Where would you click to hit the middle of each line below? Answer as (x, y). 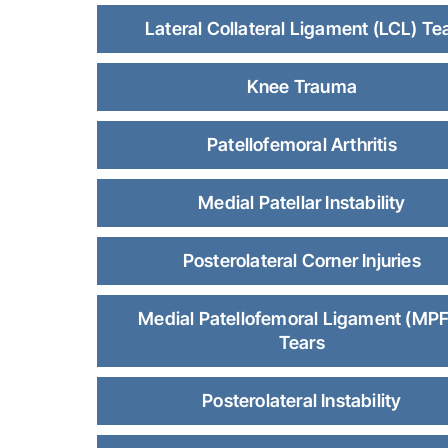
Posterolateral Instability (302, 400)
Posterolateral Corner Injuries (301, 260)
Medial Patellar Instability (302, 202)
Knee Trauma (301, 86)
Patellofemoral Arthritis (301, 144)
